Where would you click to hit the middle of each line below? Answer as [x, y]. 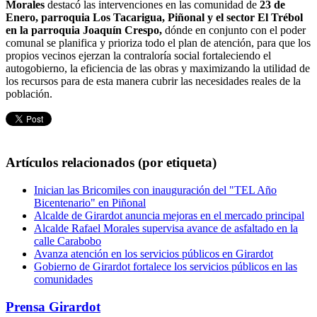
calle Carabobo [68, 241]
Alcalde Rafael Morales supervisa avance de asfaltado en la [166, 228]
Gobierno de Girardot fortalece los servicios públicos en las [166, 266]
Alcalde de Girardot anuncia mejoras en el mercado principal [169, 215]
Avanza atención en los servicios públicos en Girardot [154, 253]
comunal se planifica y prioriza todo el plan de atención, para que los [158, 43]
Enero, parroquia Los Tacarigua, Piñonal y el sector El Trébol [154, 18]
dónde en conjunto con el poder [234, 30]
